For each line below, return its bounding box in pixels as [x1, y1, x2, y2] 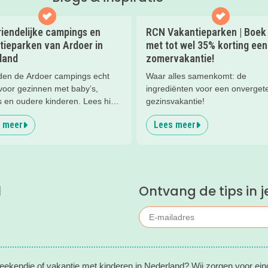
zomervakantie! [146, 52, 214, 65]
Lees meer [154, 119, 196, 131]
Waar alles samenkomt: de [146, 71, 246, 81]
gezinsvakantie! [146, 96, 205, 106]
